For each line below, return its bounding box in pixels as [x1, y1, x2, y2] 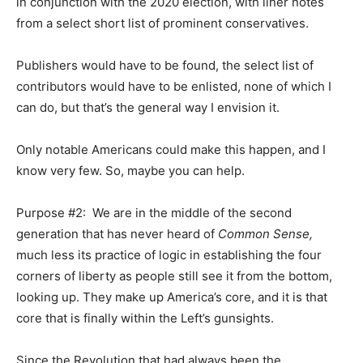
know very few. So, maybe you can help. [16, 162, 245, 178]
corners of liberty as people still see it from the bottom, [16, 267, 332, 284]
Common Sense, [218, 225, 313, 241]
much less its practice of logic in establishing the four [16, 246, 322, 263]
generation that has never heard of [16, 225, 218, 241]
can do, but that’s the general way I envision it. [16, 99, 280, 115]
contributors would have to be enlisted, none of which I [16, 78, 331, 94]
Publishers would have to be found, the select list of [16, 57, 314, 73]
